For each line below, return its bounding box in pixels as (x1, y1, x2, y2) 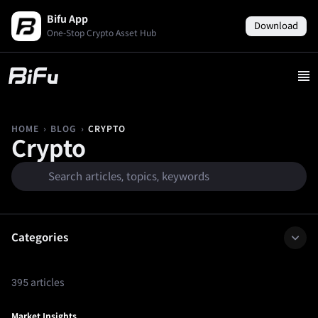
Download (254, 20, 298, 31)
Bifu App (47, 13, 88, 25)
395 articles (11, 277, 65, 289)
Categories (11, 231, 68, 245)
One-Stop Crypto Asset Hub (47, 28, 156, 38)
